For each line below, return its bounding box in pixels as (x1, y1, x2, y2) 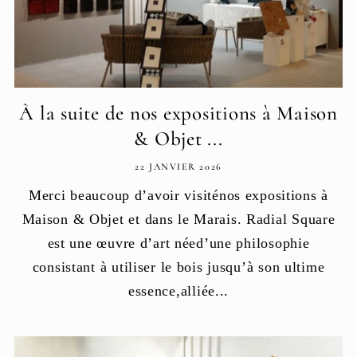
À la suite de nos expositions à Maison (19, 100, 338, 125)
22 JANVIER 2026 (135, 160, 222, 172)
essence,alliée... (127, 282, 229, 299)
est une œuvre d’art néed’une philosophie (47, 234, 310, 251)
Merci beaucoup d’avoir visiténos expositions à (28, 186, 329, 203)
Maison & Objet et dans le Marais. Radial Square (22, 210, 335, 227)
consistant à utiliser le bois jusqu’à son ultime (32, 258, 325, 275)
